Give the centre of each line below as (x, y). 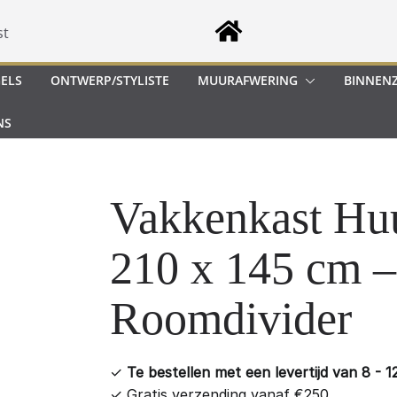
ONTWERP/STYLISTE (110, 81)
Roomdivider (230, 319)
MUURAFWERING (248, 81)
